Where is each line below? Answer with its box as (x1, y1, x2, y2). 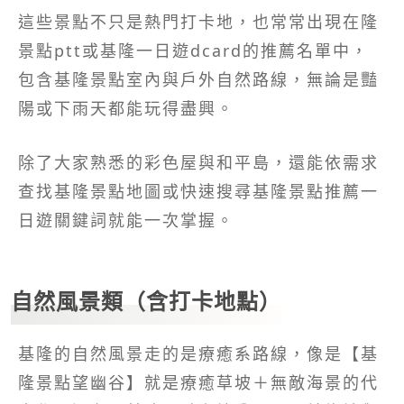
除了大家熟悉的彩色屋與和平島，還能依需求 (18, 151, 379, 173)
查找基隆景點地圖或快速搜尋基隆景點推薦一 (18, 179, 379, 202)
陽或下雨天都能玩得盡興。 (18, 96, 234, 119)
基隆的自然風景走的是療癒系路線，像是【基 (18, 342, 379, 364)
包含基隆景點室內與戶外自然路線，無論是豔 (18, 68, 379, 90)
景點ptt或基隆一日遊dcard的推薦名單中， (18, 39, 369, 61)
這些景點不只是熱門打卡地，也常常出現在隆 (18, 10, 379, 32)
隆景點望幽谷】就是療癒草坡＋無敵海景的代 (18, 371, 379, 393)
